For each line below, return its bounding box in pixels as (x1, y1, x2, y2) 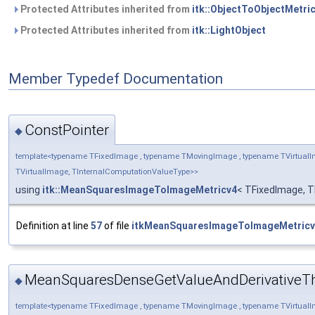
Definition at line (16, 219, 91, 231)
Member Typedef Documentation (8, 70, 223, 87)
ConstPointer (25, 121, 109, 139)
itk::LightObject (192, 25, 266, 37)
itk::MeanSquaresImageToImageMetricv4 (42, 184, 237, 195)
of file (102, 219, 131, 231)
